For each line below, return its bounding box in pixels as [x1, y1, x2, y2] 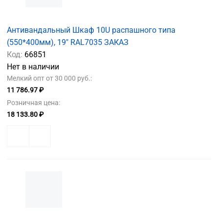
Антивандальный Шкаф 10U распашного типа [7, 25, 175, 35]
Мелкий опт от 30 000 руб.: [7, 74, 92, 82]
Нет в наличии [7, 62, 59, 71]
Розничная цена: [7, 98, 60, 107]
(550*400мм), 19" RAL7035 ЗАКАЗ [7, 37, 129, 47]
